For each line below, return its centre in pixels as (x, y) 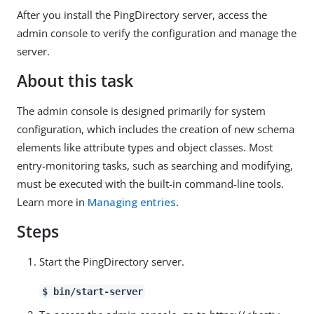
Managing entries (132, 202)
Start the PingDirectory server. (112, 261)
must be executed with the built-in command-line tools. (150, 184)
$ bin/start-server (92, 292)
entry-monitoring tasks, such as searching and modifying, (155, 165)
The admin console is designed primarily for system (141, 111)
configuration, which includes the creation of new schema (156, 129)
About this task (75, 81)
